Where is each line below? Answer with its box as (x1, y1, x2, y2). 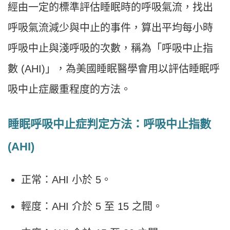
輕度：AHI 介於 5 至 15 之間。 (21, 201, 163, 213)
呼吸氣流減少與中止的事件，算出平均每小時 (8, 22, 213, 34)
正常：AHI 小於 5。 (21, 174, 111, 186)
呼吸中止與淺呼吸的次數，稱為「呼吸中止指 (8, 43, 213, 54)
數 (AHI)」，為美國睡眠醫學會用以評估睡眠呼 (8, 63, 220, 75)
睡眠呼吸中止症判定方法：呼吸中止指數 (8, 118, 211, 131)
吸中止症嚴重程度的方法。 (8, 84, 131, 95)
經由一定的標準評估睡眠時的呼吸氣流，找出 (8, 2, 213, 13)
